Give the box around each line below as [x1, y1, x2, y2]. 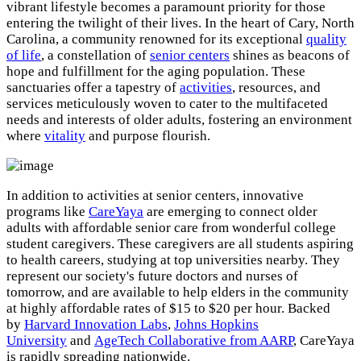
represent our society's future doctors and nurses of [6, 268, 298, 284]
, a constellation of [41, 47, 150, 63]
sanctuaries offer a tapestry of [6, 79, 180, 95]
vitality [44, 127, 85, 143]
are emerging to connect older [143, 203, 317, 219]
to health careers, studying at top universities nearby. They [6, 251, 340, 268]
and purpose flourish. [85, 127, 210, 143]
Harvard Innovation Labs [24, 316, 168, 332]
